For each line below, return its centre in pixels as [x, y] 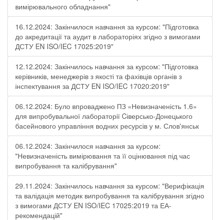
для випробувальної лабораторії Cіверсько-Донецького [104, 116]
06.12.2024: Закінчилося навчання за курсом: [88, 146]
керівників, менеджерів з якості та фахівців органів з [98, 76]
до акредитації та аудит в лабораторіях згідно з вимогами [108, 36]
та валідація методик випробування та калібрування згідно [110, 195]
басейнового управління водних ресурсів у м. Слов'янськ [107, 126]
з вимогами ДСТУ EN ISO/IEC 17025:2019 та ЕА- [93, 205]
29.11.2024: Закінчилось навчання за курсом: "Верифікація [110, 186]
